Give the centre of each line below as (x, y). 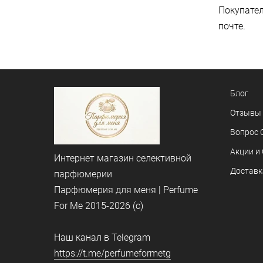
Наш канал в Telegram (102, 237)
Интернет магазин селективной (123, 158)
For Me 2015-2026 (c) (99, 206)
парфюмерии (83, 174)
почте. (232, 26)
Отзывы (246, 113)
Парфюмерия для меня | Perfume (126, 190)
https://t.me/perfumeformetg (112, 253)
